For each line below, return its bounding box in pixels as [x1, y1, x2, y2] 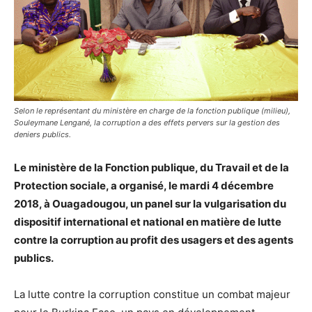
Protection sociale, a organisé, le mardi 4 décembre [14, 179, 274, 193]
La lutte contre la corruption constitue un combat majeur [14, 288, 290, 302]
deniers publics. [14, 130, 71, 140]
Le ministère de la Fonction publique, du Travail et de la [14, 161, 289, 175]
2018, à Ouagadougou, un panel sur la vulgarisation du [14, 197, 286, 211]
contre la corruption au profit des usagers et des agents [14, 233, 293, 247]
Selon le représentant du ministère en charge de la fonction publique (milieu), [14, 106, 290, 116]
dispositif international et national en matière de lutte [14, 215, 281, 229]
